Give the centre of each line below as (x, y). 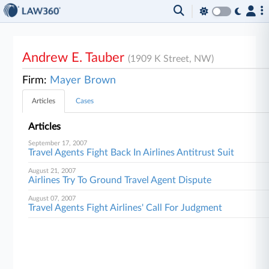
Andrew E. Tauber (75, 58)
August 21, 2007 (52, 171)
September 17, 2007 (58, 143)
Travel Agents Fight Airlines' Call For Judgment (125, 208)
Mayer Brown (83, 80)
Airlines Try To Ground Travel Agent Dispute (120, 180)
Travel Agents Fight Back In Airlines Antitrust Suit (131, 153)
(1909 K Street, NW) (171, 59)
